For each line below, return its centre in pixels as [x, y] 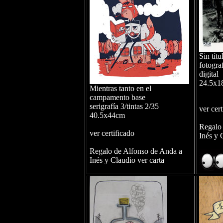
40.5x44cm [107, 115]
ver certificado [112, 133]
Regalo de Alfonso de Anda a [136, 151]
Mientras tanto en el [120, 88]
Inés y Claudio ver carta [127, 160]
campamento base [117, 97]
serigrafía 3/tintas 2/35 [124, 106]
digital [209, 74]
